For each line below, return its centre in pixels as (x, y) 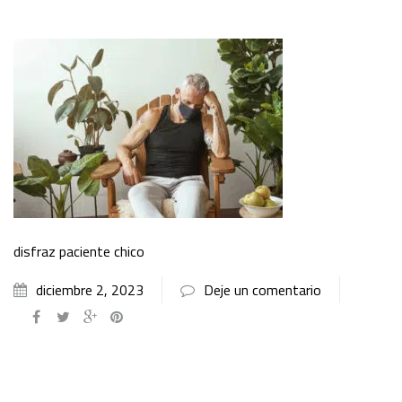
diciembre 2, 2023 (90, 289)
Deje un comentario (262, 289)
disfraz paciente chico (79, 251)
